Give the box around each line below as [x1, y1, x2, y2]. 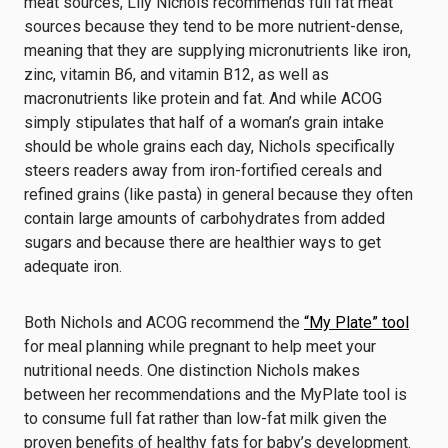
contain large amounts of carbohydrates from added [24, 209, 385, 228]
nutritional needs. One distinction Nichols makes [24, 361, 360, 380]
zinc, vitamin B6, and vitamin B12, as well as [24, 65, 329, 84]
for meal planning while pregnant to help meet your [24, 337, 376, 356]
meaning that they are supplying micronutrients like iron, [24, 41, 411, 60]
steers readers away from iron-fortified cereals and [24, 161, 382, 180]
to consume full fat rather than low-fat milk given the [24, 409, 387, 428]
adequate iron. [24, 257, 122, 276]
